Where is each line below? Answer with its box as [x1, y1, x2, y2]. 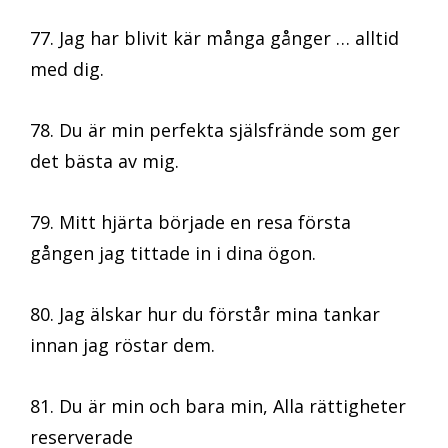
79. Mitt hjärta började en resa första [30, 210, 351, 235]
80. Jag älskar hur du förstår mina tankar [30, 302, 380, 327]
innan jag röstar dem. [30, 333, 215, 358]
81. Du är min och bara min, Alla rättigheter [30, 394, 406, 419]
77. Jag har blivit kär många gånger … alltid [30, 26, 399, 51]
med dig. [30, 57, 104, 82]
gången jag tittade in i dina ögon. [30, 241, 316, 266]
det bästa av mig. [30, 149, 179, 174]
